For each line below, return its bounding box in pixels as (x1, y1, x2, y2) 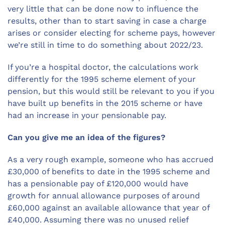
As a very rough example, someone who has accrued (8, 155, 213, 165)
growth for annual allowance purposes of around (8, 191, 200, 201)
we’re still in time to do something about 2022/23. (8, 40, 203, 50)
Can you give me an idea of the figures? (8, 133, 165, 143)
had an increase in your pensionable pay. (8, 110, 166, 121)
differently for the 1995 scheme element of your (8, 74, 196, 84)
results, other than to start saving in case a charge (8, 16, 206, 26)
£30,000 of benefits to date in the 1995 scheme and (8, 167, 210, 177)
